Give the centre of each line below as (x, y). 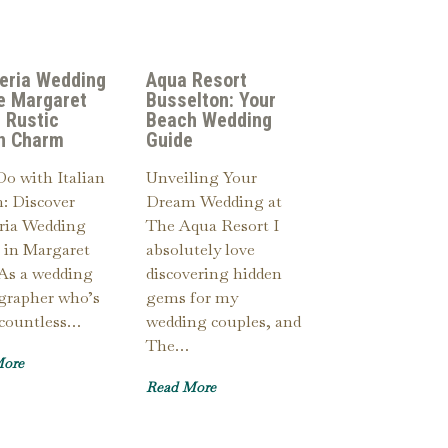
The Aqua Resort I (212, 226)
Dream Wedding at (214, 202)
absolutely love (200, 250)
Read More (181, 387)
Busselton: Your (211, 100)
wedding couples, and (223, 322)
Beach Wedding (209, 120)
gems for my (192, 298)
